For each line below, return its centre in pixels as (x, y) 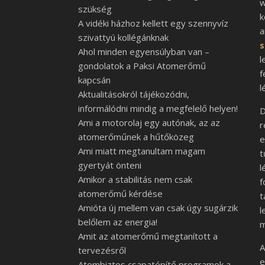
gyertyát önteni (110, 165)
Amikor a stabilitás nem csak (135, 179)
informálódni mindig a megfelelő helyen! (158, 108)
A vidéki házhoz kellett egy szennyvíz (153, 23)
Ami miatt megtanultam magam (142, 151)
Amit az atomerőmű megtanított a (148, 236)
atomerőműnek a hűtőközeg (136, 137)
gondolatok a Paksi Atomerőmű (142, 66)
